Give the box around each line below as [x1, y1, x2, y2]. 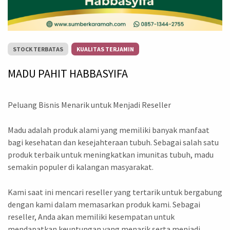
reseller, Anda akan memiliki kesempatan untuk [8, 212, 175, 222]
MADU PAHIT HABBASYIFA [8, 66, 128, 81]
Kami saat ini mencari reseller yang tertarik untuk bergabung [8, 187, 222, 197]
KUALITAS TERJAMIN [76, 45, 134, 53]
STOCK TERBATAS [13, 45, 63, 53]
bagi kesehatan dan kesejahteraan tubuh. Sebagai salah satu [8, 137, 219, 147]
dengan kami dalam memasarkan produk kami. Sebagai [8, 199, 200, 209]
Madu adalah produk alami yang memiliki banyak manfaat [8, 125, 209, 135]
